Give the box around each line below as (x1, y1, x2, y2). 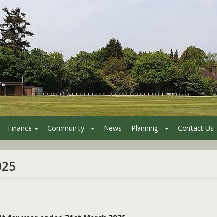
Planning (131, 123, 158, 133)
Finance (8, 123, 32, 133)
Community (47, 123, 84, 133)
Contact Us (178, 123, 214, 133)
